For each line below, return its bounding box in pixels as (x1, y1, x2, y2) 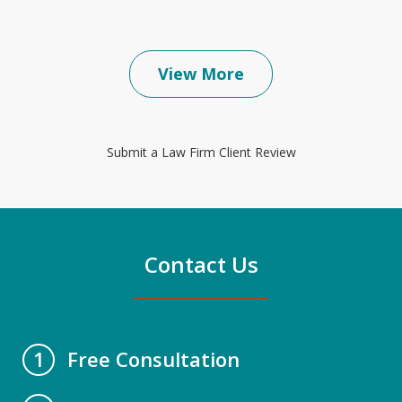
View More (158, 62, 244, 84)
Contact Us (144, 249, 258, 279)
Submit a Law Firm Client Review (106, 143, 296, 161)
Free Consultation (67, 345, 240, 372)
